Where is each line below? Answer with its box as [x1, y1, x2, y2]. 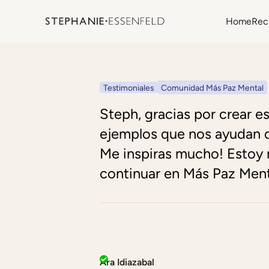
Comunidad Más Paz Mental [161, 83, 264, 93]
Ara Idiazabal [100, 256, 155, 268]
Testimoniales [103, 83, 154, 93]
